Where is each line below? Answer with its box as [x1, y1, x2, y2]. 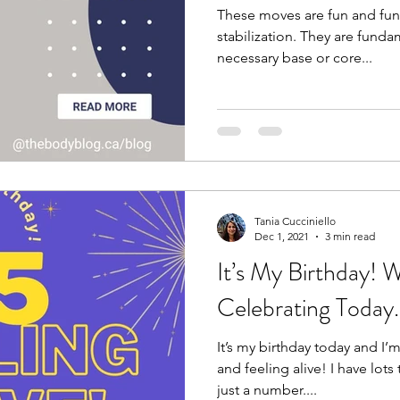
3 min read [325, 229, 375, 244]
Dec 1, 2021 [254, 229, 309, 244]
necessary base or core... [217, 48, 372, 66]
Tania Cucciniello [254, 214, 336, 229]
